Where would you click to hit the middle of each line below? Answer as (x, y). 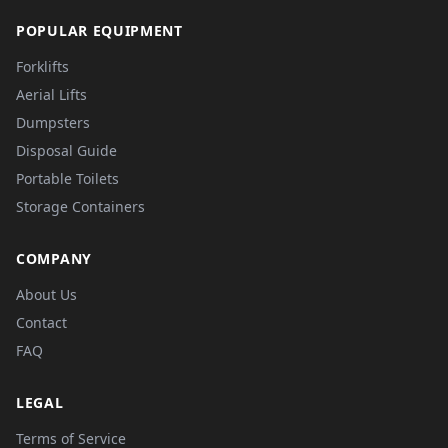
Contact (41, 322)
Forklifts (42, 66)
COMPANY (54, 258)
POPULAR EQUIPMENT (99, 30)
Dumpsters (53, 122)
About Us (46, 294)
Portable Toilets (67, 178)
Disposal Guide (66, 150)
